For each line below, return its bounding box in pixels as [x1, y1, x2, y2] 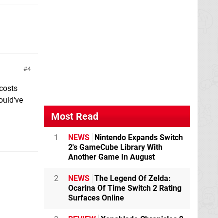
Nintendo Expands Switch [92, 133, 183, 142]
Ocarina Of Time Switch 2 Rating [68, 183, 182, 193]
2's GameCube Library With [68, 143, 163, 152]
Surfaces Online [68, 193, 124, 202]
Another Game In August [68, 152, 155, 162]
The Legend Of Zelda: [92, 174, 171, 183]
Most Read [51, 110, 98, 122]
